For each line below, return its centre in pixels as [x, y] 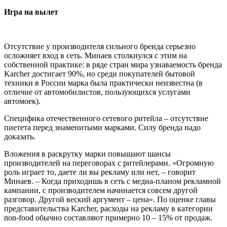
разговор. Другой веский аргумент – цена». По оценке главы [110, 199]
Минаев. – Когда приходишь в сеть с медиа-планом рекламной [112, 181]
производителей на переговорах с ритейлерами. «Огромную [109, 163]
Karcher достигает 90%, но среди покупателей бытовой [100, 73]
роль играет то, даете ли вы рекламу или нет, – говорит [100, 172]
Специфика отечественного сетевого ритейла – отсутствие [106, 118]
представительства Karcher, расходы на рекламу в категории [108, 208]
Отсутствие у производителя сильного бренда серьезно [100, 46]
